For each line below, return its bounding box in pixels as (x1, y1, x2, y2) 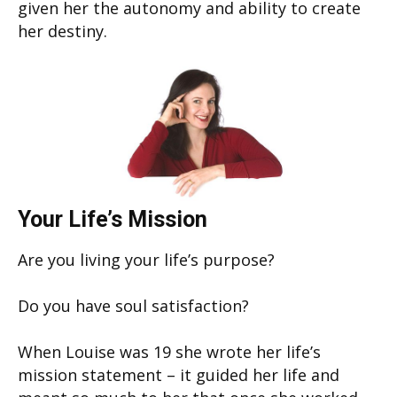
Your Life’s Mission (18, 206, 207, 233)
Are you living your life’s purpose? (18, 249, 275, 271)
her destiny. (18, 19, 107, 42)
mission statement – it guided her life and (18, 364, 339, 386)
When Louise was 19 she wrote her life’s (18, 341, 321, 363)
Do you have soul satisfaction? (18, 295, 249, 317)
